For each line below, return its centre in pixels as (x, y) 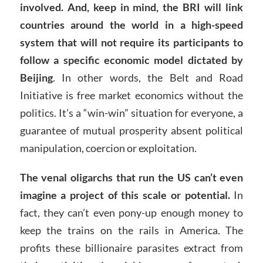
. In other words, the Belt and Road (148, 77)
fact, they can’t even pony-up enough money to (131, 212)
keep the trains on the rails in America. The (131, 230)
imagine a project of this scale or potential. (125, 195)
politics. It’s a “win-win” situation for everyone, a (131, 112)
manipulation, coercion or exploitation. (108, 148)
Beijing (36, 77)
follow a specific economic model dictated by (131, 60)
